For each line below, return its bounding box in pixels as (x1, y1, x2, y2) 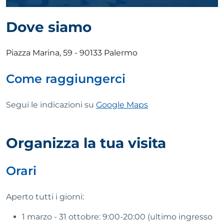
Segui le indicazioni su (6, 100, 96, 110)
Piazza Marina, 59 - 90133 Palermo (6, 48, 137, 58)
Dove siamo (6, 18, 91, 36)
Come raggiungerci (6, 71, 125, 86)
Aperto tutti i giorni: (6, 192, 84, 202)
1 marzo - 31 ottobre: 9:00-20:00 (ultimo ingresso (22, 212, 212, 222)
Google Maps (96, 100, 148, 110)
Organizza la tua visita (6, 134, 166, 152)
